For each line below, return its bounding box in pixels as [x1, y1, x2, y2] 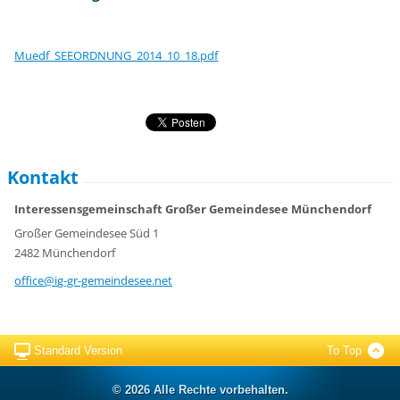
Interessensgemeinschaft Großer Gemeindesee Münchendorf [14, 201, 372, 218]
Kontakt [7, 164, 79, 189]
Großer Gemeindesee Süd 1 [14, 224, 160, 241]
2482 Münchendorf [14, 244, 116, 261]
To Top [326, 343, 362, 357]
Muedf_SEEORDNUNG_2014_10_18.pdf [14, 46, 219, 63]
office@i [14, 271, 58, 288]
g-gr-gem [57, 271, 105, 288]
